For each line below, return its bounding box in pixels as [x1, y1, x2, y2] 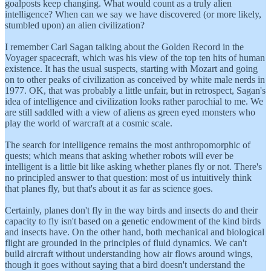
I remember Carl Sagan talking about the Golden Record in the [5, 41, 244, 52]
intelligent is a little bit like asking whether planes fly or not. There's [5, 161, 262, 172]
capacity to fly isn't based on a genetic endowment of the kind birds [5, 215, 261, 226]
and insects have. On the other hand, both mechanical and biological [5, 226, 264, 237]
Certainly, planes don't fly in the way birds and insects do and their [5, 204, 258, 215]
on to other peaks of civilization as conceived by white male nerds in [5, 74, 265, 85]
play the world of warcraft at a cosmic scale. [5, 117, 172, 128]
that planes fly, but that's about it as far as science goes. [5, 183, 213, 194]
